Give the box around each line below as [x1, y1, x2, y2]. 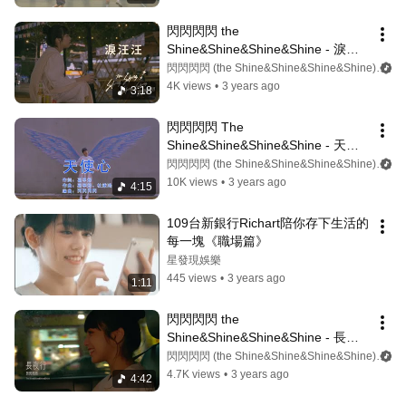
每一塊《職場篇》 [167, 234, 268, 249]
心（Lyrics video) [167, 156, 264, 171]
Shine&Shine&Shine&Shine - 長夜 [167, 330, 359, 345]
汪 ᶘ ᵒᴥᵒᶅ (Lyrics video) [167, 60, 289, 75]
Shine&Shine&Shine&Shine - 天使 [167, 138, 359, 153]
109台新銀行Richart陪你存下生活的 [167, 216, 369, 231]
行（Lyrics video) [167, 348, 264, 363]
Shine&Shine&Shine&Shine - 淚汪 [167, 42, 359, 57]
